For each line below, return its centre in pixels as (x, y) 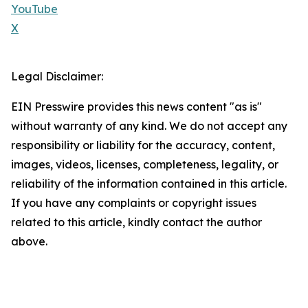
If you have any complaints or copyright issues (134, 203)
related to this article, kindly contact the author (136, 222)
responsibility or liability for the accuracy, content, (143, 145)
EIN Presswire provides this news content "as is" (136, 107)
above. (29, 242)
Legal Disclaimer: (57, 77)
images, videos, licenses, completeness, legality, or (145, 165)
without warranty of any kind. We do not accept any (149, 126)
